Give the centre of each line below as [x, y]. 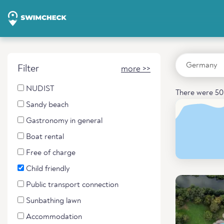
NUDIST [39, 89]
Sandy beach [46, 105]
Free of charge [50, 153]
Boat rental [44, 137]
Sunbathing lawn [52, 201]
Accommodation [53, 217]
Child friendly [47, 169]
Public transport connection [71, 185]
